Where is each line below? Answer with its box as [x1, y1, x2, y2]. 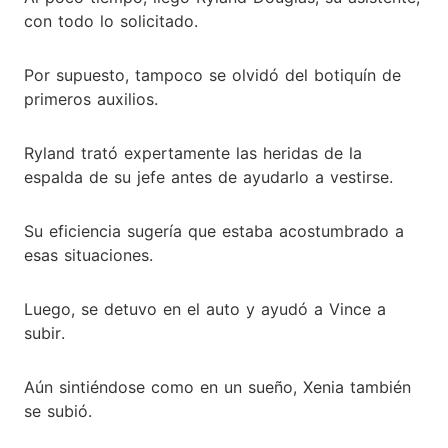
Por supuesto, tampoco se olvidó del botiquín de [24, 64, 401, 85]
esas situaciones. [24, 244, 153, 265]
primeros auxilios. [24, 88, 158, 109]
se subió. [24, 400, 92, 421]
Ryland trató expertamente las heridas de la [24, 142, 362, 163]
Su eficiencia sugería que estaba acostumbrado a [24, 220, 404, 241]
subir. [24, 322, 65, 343]
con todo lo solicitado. [24, 10, 198, 31]
